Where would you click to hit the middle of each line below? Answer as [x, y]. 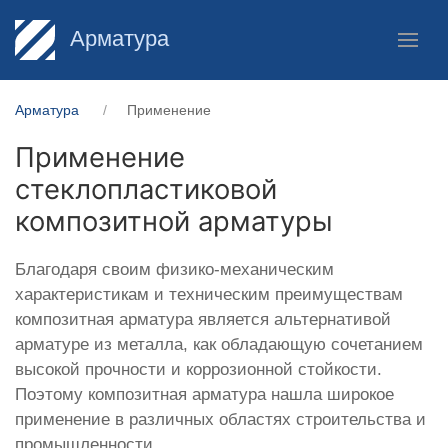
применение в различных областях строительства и [220, 419]
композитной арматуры [174, 221]
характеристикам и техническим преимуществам [209, 294]
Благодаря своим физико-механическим [174, 269]
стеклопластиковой [146, 189]
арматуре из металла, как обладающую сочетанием [219, 344]
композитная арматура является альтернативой [203, 319]
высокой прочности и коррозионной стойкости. [198, 369]
